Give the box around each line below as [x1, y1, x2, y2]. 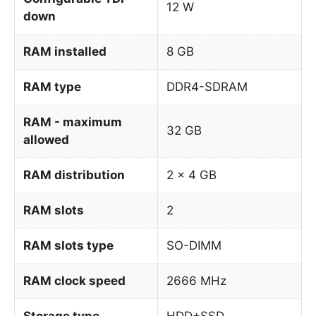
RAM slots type [23, 238, 114, 253]
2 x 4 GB [166, 167, 217, 182]
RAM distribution [23, 167, 125, 182]
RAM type [23, 79, 81, 94]
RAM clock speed [23, 273, 126, 288]
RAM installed [23, 44, 107, 59]
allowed [23, 132, 69, 147]
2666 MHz [166, 273, 226, 288]
